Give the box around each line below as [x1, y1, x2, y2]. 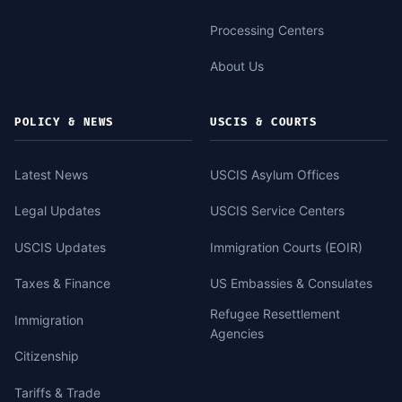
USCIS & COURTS [210, 116, 317, 129]
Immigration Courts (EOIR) [210, 239, 363, 255]
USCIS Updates [14, 239, 106, 255]
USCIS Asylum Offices [210, 166, 339, 182]
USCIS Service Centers [210, 203, 345, 218]
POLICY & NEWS [14, 116, 114, 129]
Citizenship [14, 348, 79, 363]
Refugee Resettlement [210, 306, 340, 321]
